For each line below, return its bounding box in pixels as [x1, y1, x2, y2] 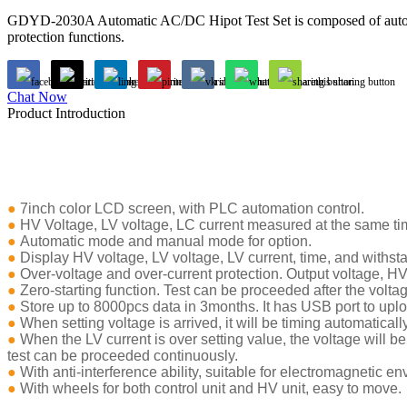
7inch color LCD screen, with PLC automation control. [16, 200, 364, 216]
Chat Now [7, 88, 67, 104]
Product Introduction [7, 104, 125, 121]
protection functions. [7, 28, 124, 45]
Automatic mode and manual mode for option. [16, 233, 312, 249]
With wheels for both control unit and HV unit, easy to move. [16, 380, 402, 396]
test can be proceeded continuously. [7, 347, 238, 363]
